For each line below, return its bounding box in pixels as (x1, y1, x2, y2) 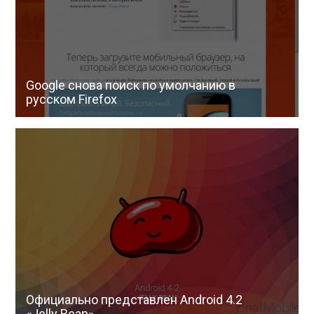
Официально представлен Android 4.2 (26, 292, 243, 308)
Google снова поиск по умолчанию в (26, 78, 236, 93)
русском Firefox (26, 92, 118, 107)
